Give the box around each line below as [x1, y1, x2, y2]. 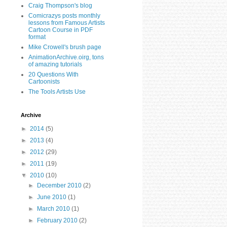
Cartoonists [28, 78, 60, 85]
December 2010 [37, 181, 84, 189]
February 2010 [37, 216, 80, 224]
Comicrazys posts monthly [28, 12, 100, 19]
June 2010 [37, 193, 68, 201]
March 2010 [37, 205, 72, 212]
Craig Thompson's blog [28, 2, 92, 9]
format [28, 33, 46, 41]
